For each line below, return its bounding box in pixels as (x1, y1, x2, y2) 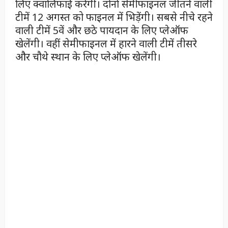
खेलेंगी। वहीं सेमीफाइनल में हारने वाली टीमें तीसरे (15, 37, 197, 51)
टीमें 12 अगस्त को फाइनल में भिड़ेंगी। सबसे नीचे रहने (15, 10, 213, 24)
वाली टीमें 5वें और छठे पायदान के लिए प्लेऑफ (15, 23, 188, 38)
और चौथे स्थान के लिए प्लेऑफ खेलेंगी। (15, 50, 161, 64)
